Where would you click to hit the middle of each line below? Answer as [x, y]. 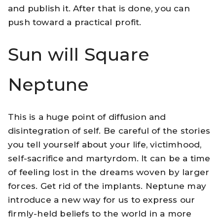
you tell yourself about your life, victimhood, [105, 144]
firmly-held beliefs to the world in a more [100, 213]
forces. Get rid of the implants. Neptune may [107, 186]
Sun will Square [79, 55]
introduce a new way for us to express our [102, 200]
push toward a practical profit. [75, 22]
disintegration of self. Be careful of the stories [109, 130]
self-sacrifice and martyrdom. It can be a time [109, 158]
